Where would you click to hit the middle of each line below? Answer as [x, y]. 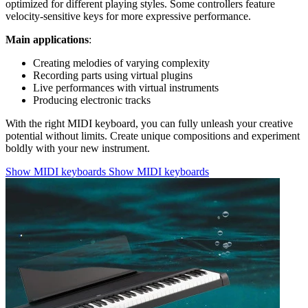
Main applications [47, 39]
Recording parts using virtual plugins [113, 75]
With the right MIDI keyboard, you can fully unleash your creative [149, 123]
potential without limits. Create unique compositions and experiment [153, 135]
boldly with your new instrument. [78, 148]
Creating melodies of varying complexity [121, 63]
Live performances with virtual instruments [126, 87]
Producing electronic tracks [92, 100]
